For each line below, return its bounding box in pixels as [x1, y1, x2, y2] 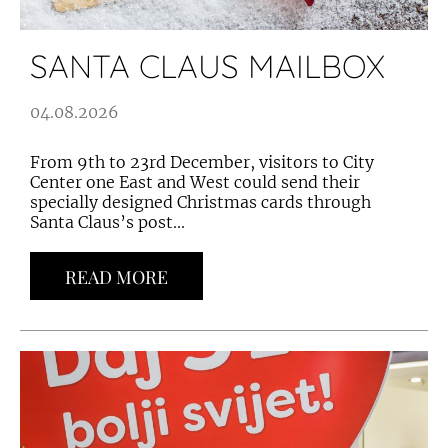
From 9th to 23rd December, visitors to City [30, 152, 374, 172]
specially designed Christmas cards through [30, 192, 371, 212]
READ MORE [65, 265, 168, 289]
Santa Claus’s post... [30, 212, 185, 232]
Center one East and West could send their [30, 172, 360, 192]
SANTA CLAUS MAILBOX [30, 46, 385, 86]
